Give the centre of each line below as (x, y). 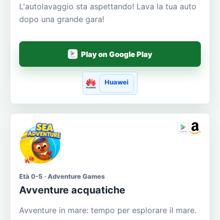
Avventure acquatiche (72, 190)
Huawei (117, 82)
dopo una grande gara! (62, 19)
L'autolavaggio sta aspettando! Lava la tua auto (108, 7)
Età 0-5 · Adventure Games (62, 176)
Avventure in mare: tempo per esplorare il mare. (108, 210)
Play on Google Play (117, 54)
